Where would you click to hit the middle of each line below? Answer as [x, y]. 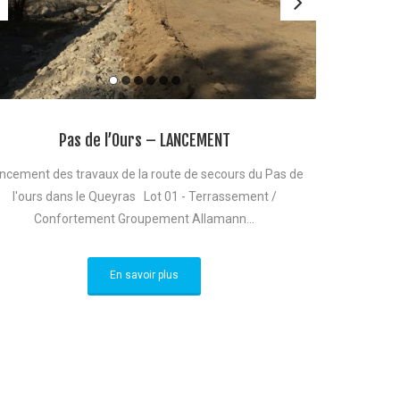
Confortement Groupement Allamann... [144, 218]
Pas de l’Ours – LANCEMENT [144, 140]
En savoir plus [144, 275]
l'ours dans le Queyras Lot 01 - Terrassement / [144, 196]
